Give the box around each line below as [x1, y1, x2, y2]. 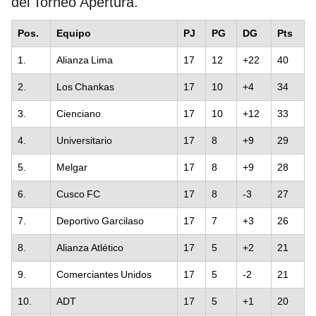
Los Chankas [56, 80, 114, 92]
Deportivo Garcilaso [56, 214, 144, 226]
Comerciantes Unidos [56, 268, 152, 280]
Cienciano [56, 107, 101, 119]
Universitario [56, 134, 112, 146]
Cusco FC [56, 188, 100, 200]
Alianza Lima [56, 54, 113, 66]
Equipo [56, 27, 91, 39]
